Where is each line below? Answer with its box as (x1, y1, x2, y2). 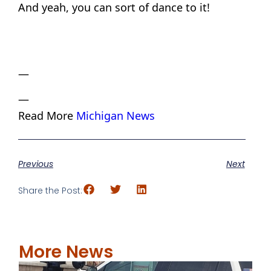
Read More (18, 108, 76, 123)
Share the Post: (18, 184, 82, 197)
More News (19, 240, 114, 264)
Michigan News (76, 108, 155, 123)
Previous (18, 158, 53, 171)
